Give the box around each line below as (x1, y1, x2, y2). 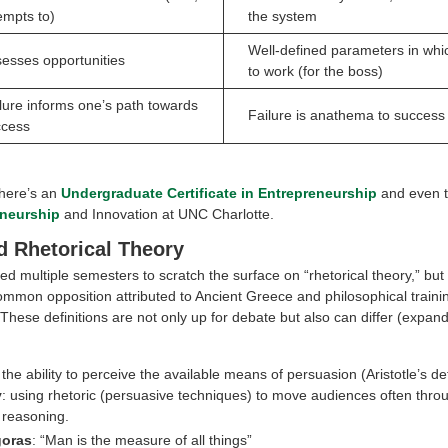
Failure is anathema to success (248, 107, 445, 124)
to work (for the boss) (248, 63, 383, 80)
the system (248, 8, 317, 25)
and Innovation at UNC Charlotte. (59, 205, 274, 222)
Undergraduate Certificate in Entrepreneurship (60, 184, 377, 201)
